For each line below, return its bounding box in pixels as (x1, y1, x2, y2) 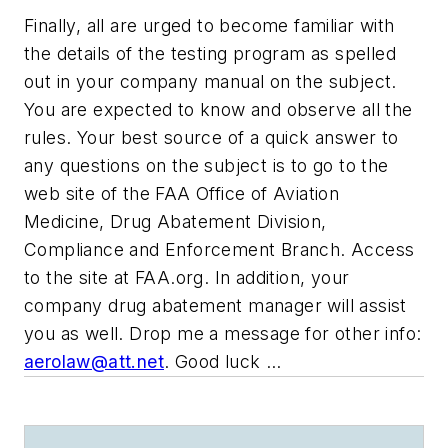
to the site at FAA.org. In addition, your (24, 266, 350, 288)
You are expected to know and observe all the (24, 98, 413, 120)
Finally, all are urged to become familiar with (24, 14, 395, 36)
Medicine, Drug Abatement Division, (24, 210, 327, 232)
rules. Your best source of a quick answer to (24, 126, 399, 148)
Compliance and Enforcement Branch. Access (24, 238, 415, 260)
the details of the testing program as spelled (24, 42, 396, 64)
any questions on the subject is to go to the (24, 154, 389, 176)
